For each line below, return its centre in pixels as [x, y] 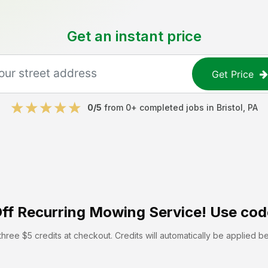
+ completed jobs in [173, 107]
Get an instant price [134, 36]
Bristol [229, 107]
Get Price [233, 74]
